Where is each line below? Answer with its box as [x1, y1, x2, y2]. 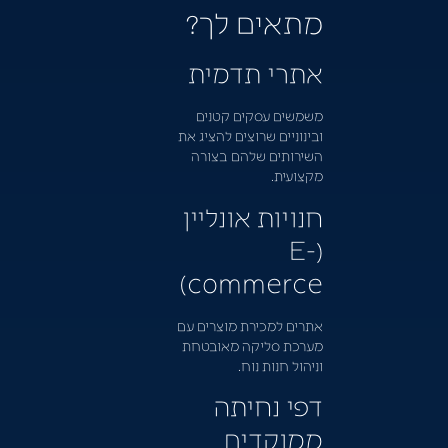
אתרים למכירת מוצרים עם [176, 315, 323, 334]
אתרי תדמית [181, 54, 323, 91]
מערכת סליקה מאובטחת [181, 335, 323, 354]
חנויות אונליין [181, 197, 323, 234]
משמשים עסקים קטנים [195, 106, 323, 125]
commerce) [186, 263, 323, 300]
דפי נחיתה [213, 387, 323, 424]
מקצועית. [270, 166, 323, 185]
